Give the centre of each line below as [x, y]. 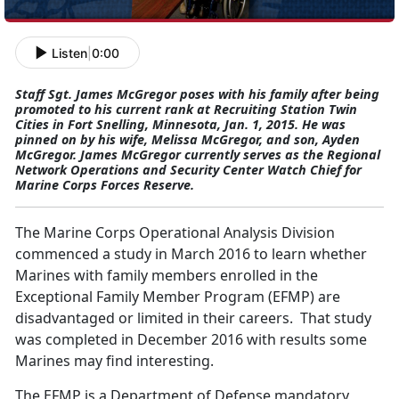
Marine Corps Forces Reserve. [106, 185]
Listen [69, 53]
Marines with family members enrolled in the [167, 276]
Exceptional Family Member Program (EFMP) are [178, 297]
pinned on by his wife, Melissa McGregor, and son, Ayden [187, 140]
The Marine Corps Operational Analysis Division [175, 233]
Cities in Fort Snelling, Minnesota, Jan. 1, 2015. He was [180, 125]
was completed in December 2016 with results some [191, 340]
